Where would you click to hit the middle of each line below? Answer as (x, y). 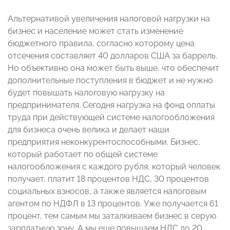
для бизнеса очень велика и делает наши (89, 130)
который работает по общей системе (83, 155)
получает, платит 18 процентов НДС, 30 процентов (108, 179)
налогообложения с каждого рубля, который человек (114, 167)
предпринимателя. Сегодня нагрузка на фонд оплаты (111, 105)
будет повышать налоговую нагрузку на (86, 93)
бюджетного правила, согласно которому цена (101, 44)
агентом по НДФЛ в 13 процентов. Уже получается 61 (113, 204)
